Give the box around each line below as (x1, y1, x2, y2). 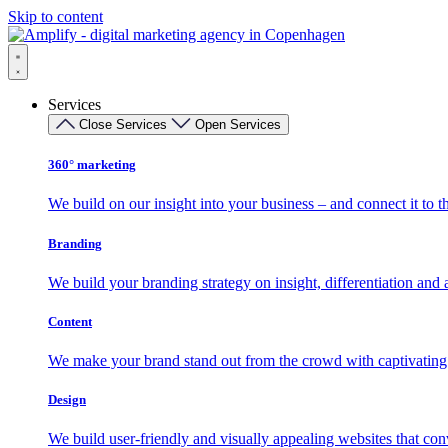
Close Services (79, 117, 167, 132)
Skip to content (8, 8, 103, 25)
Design (48, 392, 86, 408)
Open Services (195, 117, 281, 132)
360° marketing (48, 157, 136, 173)
